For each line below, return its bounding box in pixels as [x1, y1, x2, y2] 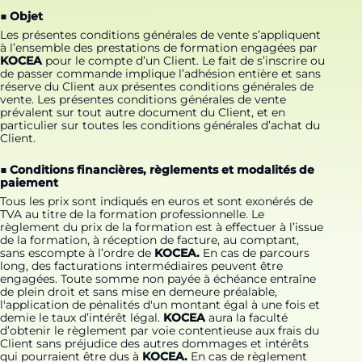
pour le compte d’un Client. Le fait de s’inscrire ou [42, 53, 325, 69]
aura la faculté [205, 310, 288, 326]
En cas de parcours [203, 246, 309, 261]
